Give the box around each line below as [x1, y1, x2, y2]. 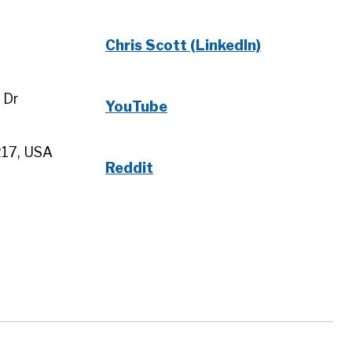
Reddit [105, 159, 153, 176]
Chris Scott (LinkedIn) [105, 37, 261, 53]
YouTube [105, 98, 167, 115]
